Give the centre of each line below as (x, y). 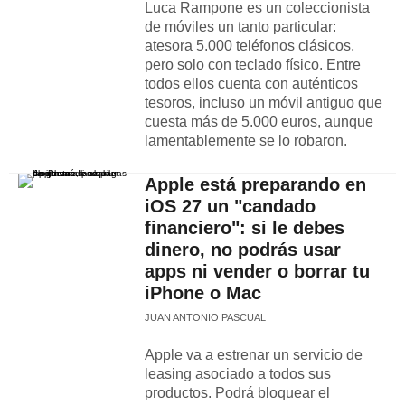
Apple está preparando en (255, 184)
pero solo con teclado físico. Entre (253, 65)
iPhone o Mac (203, 293)
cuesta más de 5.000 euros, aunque (259, 122)
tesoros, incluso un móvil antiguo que (264, 103)
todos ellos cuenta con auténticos (251, 84)
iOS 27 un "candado (230, 206)
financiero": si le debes (245, 228)
